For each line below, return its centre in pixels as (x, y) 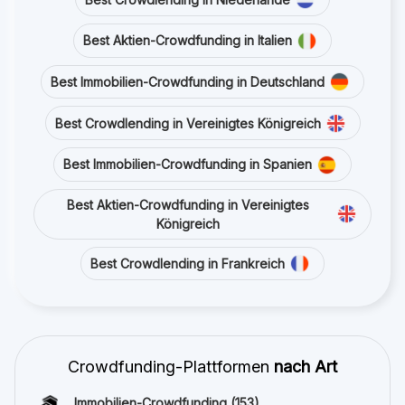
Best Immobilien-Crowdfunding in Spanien (188, 165)
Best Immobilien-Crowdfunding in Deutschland (188, 81)
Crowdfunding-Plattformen (171, 367)
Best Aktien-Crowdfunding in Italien (188, 41)
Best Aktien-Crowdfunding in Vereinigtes (188, 204)
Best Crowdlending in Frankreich (188, 263)
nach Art (306, 367)
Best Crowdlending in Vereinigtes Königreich (188, 123)
